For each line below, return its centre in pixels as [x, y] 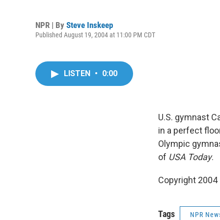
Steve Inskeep [90, 25]
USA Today [190, 157]
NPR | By [51, 25]
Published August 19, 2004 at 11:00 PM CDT [95, 35]
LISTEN [78, 73]
